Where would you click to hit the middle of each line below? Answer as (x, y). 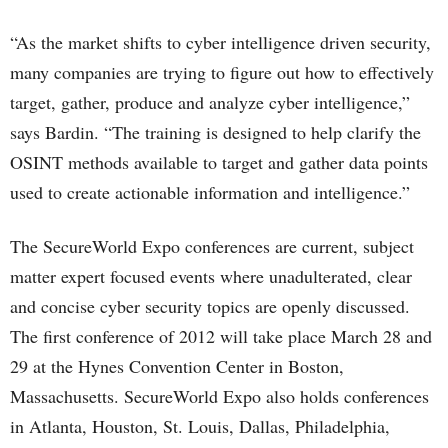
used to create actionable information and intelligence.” (210, 192)
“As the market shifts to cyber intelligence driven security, (220, 42)
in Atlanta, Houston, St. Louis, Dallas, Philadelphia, (200, 426)
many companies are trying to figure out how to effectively (222, 72)
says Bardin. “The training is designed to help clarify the (215, 132)
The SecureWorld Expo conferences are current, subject (212, 246)
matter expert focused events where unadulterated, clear (211, 276)
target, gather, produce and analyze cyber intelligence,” (210, 102)
